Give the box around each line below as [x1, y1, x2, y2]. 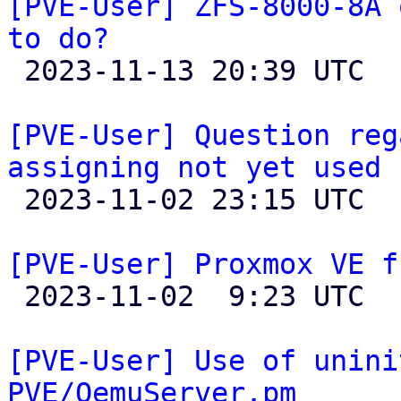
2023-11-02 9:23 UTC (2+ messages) [7, 280, 24, 312]
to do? [7, 22, 109, 55]
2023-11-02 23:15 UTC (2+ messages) [7, 183, 24, 216]
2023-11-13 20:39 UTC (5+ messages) [7, 55, 24, 87]
